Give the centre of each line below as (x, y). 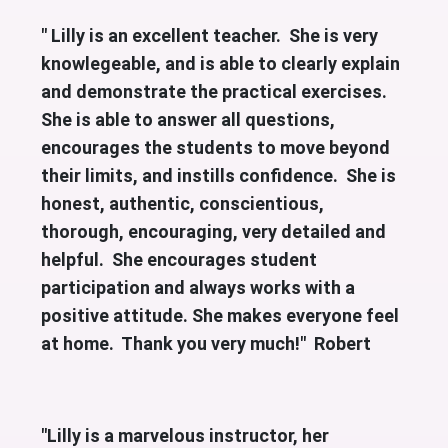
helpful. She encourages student (178, 259)
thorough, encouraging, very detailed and (213, 231)
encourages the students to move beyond (215, 147)
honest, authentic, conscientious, (182, 203)
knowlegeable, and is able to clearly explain (220, 63)
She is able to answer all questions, (187, 119)
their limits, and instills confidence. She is (218, 175)
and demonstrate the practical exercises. (213, 91)
